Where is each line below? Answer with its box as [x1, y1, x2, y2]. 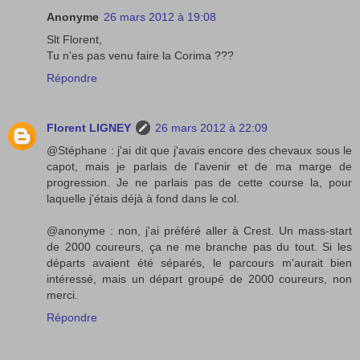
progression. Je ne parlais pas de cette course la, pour [47, 175, 352, 189]
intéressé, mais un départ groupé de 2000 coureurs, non [47, 272, 352, 285]
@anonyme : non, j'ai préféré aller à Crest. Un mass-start [47, 223, 352, 237]
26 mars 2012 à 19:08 [104, 10, 216, 23]
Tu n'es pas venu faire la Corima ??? [47, 48, 234, 62]
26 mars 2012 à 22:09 [155, 121, 268, 134]
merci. [47, 288, 78, 301]
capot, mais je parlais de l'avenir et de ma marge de [47, 159, 352, 173]
